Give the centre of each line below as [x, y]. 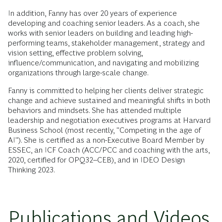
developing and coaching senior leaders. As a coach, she [104, 23]
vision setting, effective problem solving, [75, 53]
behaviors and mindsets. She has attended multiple [95, 110]
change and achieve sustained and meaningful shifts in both [109, 100]
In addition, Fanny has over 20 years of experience [92, 13]
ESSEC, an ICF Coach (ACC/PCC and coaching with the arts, [109, 150]
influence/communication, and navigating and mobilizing [103, 63]
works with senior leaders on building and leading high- [100, 33]
